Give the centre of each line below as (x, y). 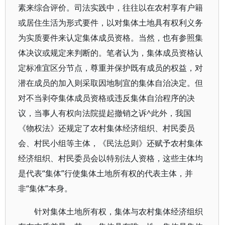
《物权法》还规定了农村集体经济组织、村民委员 (106, 128)
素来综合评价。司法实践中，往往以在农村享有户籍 (110, 8)
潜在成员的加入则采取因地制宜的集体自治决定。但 (110, 83)
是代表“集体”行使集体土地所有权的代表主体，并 (105, 173)
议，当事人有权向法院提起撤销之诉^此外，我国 (105, 113)
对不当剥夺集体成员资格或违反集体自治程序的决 (106, 98)
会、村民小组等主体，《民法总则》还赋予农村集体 (110, 143)
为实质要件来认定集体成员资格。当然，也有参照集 (110, 38)
